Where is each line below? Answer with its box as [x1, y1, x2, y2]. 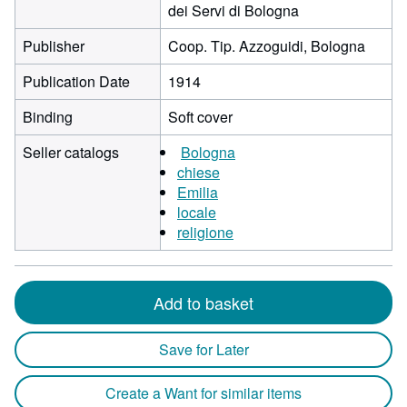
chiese [177, 162, 220, 183]
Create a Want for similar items [105, 382, 302, 403]
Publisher [23, 35, 84, 56]
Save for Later [158, 339, 249, 360]
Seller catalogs [23, 142, 119, 163]
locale [177, 202, 216, 223]
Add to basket [154, 291, 253, 314]
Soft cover [168, 106, 233, 127]
